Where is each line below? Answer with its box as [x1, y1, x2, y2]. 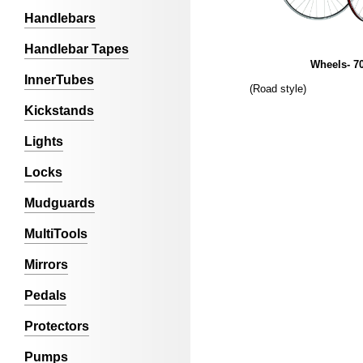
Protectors [24, 319, 89, 333]
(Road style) [250, 82, 307, 95]
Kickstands [24, 104, 94, 117]
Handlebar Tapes [24, 42, 129, 56]
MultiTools [24, 227, 88, 241]
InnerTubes [24, 73, 94, 87]
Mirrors [24, 258, 68, 271]
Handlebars [24, 11, 96, 25]
